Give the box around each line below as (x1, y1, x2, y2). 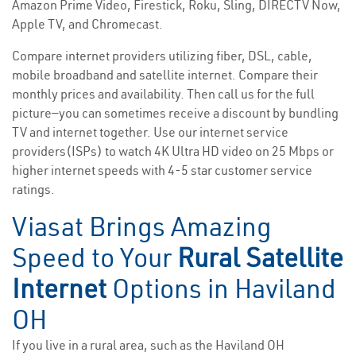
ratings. (12, 181, 55, 198)
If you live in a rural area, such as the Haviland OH (12, 337, 284, 354)
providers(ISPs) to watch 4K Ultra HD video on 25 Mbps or (12, 143, 334, 160)
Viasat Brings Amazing (12, 210, 272, 244)
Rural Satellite (177, 241, 343, 275)
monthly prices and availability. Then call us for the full (12, 86, 315, 103)
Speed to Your (12, 241, 177, 275)
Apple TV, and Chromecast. (12, 16, 163, 33)
